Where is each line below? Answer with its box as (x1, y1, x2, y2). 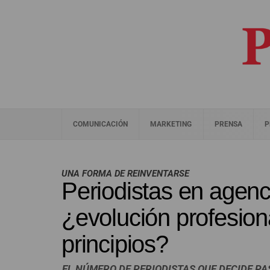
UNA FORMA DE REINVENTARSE (61, 168, 189, 179)
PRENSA (214, 120, 242, 128)
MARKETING (150, 120, 192, 128)
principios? (61, 231, 168, 258)
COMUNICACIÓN (73, 120, 128, 128)
